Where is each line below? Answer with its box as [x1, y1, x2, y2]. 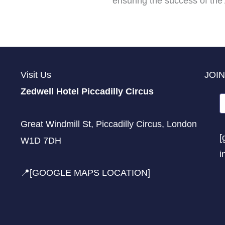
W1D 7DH [20, 135, 61, 146]
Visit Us [20, 70, 51, 80]
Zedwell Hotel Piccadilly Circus [20, 86, 154, 97]
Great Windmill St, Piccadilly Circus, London [20, 119, 197, 129]
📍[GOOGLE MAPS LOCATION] [20, 168, 150, 178]
